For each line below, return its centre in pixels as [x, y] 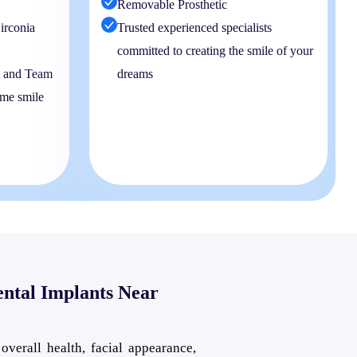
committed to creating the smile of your [216, 50]
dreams [135, 73]
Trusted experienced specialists [195, 27]
